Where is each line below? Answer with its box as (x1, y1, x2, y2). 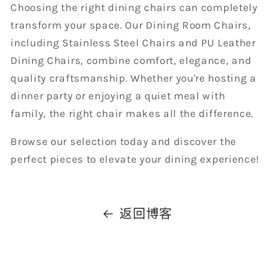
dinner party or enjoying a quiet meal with (10, 90, 225, 102)
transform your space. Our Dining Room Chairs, (10, 19, 251, 32)
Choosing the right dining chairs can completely (10, 1, 258, 14)
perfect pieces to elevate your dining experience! (10, 153, 260, 166)
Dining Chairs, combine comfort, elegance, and (10, 54, 252, 67)
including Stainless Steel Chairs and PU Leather (10, 37, 256, 49)
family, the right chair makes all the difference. (10, 107, 254, 120)
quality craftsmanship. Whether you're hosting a (10, 72, 257, 85)
